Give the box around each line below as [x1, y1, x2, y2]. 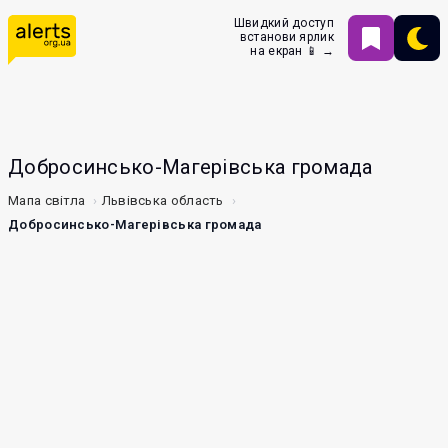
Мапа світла [8, 193, 86, 208]
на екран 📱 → [250, 44, 334, 58]
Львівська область [101, 193, 224, 208]
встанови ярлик [239, 30, 334, 44]
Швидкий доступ [233, 16, 334, 30]
